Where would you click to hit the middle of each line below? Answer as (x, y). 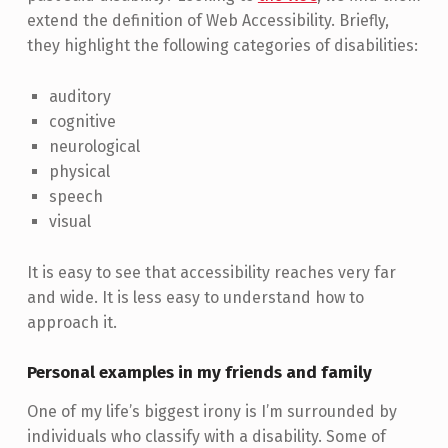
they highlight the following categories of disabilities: (222, 46)
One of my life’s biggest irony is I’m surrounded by (211, 412)
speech (75, 197)
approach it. (71, 322)
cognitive (82, 122)
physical (79, 172)
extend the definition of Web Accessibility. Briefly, (207, 21)
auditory (79, 97)
